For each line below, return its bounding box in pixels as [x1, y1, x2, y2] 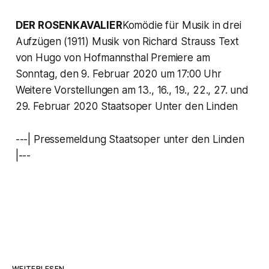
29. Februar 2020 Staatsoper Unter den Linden [15, 100, 238, 113]
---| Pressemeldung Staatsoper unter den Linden [15, 133, 244, 146]
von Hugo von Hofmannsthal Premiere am [15, 52, 210, 64]
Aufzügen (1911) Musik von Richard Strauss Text [15, 35, 239, 48]
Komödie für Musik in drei [122, 19, 241, 32]
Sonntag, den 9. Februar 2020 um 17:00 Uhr [15, 68, 222, 80]
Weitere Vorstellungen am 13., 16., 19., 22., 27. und [15, 84, 249, 97]
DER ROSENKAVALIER [15, 19, 122, 32]
